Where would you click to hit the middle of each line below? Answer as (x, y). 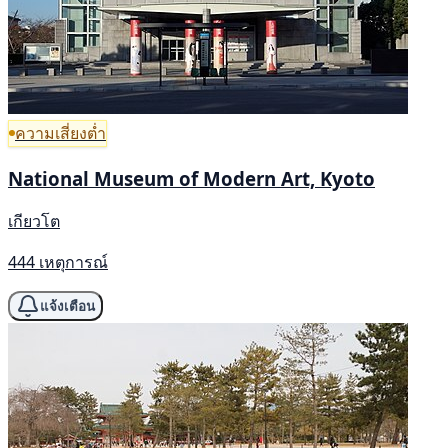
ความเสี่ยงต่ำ (60, 132)
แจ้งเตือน (67, 306)
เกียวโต (34, 221)
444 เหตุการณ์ (58, 262)
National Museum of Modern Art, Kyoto (191, 178)
